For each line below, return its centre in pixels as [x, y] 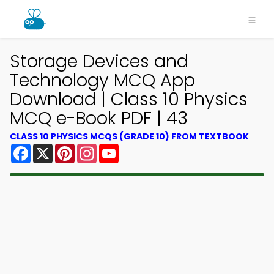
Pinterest [97, 148]
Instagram [122, 148]
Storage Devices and [99, 61]
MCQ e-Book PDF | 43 [99, 118]
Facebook [55, 148]
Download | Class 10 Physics [129, 99]
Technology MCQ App [102, 80]
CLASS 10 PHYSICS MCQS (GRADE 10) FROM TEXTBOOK [129, 136]
